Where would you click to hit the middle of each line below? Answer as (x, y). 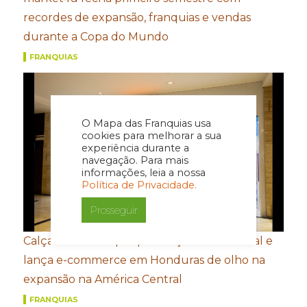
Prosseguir (114, 210)
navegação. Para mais (135, 160)
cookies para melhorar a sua (151, 136)
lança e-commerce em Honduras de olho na (145, 260)
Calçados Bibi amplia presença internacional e (148, 241)
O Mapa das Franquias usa (146, 123)
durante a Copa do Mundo (96, 36)
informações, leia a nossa (144, 173)
